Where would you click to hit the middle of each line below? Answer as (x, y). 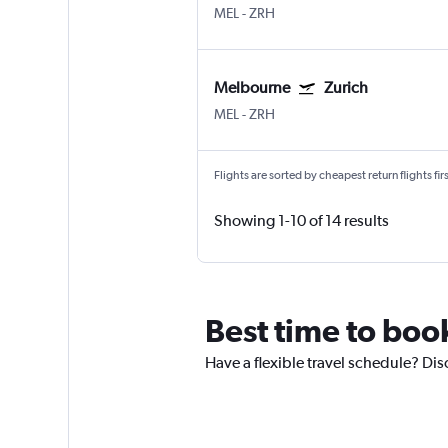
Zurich (345, 88)
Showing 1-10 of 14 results (301, 221)
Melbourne (251, 88)
